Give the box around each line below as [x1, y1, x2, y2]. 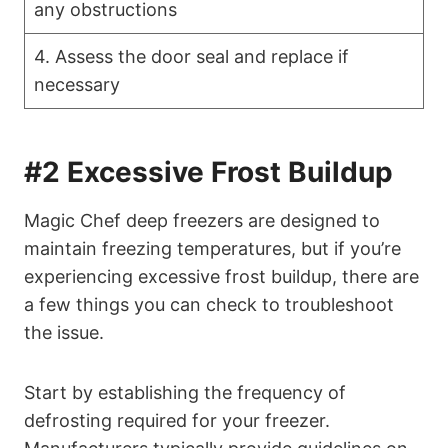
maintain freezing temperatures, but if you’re [24, 238, 401, 260]
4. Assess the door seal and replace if [34, 46, 349, 68]
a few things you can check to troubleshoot [24, 294, 394, 316]
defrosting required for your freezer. [24, 410, 330, 432]
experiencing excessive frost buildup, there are [24, 266, 419, 288]
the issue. [24, 322, 104, 344]
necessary [34, 74, 120, 96]
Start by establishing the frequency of [24, 382, 346, 404]
